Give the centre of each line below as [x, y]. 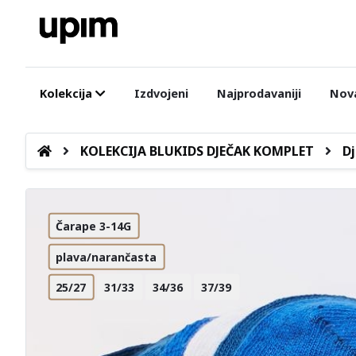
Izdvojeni [161, 93]
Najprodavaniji [259, 93]
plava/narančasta [106, 257]
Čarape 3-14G [94, 226]
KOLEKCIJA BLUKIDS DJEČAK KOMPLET [197, 151]
